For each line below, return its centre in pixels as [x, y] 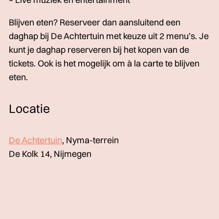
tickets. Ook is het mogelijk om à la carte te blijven [104, 63]
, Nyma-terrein [90, 140]
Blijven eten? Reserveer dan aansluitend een [95, 22]
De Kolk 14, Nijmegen [50, 154]
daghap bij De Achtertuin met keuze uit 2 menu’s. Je [109, 36]
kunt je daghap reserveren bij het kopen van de [99, 50]
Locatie [29, 108]
